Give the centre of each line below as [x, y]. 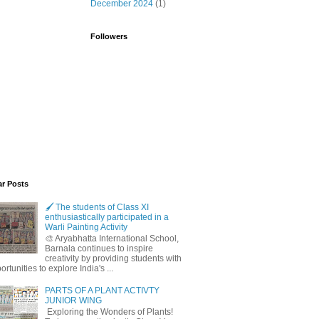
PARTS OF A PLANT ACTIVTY [102, 290]
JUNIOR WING [73, 300]
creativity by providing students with [113, 259]
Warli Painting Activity [86, 227]
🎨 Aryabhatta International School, [111, 239]
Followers [109, 37]
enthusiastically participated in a [106, 217]
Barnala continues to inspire [99, 249]
